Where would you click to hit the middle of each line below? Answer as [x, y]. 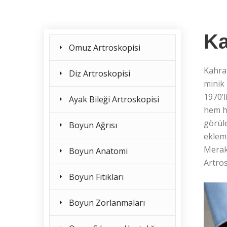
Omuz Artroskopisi [105, 48]
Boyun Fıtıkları [96, 177]
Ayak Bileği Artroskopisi [114, 99]
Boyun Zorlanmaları [107, 203]
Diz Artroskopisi [100, 73]
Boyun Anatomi [98, 151]
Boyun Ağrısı [93, 125]
